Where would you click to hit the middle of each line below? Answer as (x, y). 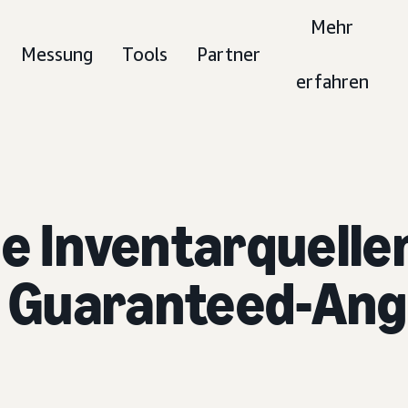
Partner (229, 54)
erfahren (332, 82)
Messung (57, 54)
